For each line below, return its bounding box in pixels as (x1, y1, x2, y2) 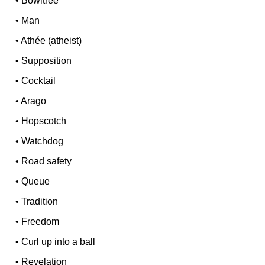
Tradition (21, 196, 59, 206)
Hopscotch (21, 115, 67, 126)
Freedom (21, 216, 60, 227)
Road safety (21, 156, 72, 166)
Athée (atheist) (21, 35, 82, 46)
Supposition (21, 55, 72, 66)
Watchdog (21, 135, 64, 146)
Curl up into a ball (21, 236, 96, 247)
